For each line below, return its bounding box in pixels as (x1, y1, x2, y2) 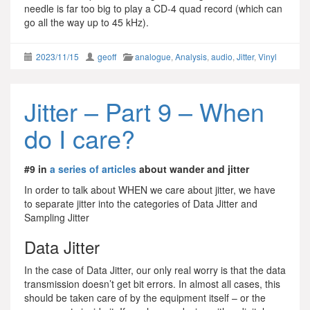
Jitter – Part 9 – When (24, 93, 264, 129)
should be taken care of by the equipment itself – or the (24, 291, 266, 304)
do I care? (24, 120, 135, 156)
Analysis (175, 51, 207, 62)
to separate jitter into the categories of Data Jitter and (24, 197, 257, 210)
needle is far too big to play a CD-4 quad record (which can (24, 1, 282, 15)
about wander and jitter (136, 162, 249, 176)
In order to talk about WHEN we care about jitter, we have (24, 183, 275, 197)
